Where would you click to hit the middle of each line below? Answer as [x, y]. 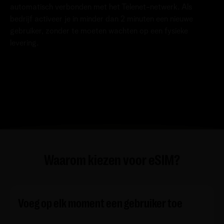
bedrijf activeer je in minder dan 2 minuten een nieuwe [101, 19]
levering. [24, 43]
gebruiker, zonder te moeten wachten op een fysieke [99, 31]
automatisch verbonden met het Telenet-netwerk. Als [101, 7]
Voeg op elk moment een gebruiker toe [100, 203]
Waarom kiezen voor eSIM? [112, 160]
